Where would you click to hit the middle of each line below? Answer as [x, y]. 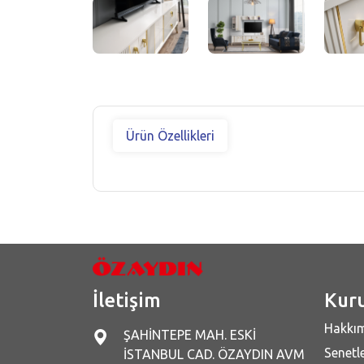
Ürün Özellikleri [170, 136]
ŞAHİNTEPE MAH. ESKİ [190, 335]
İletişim [127, 301]
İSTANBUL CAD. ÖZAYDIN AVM [214, 355]
